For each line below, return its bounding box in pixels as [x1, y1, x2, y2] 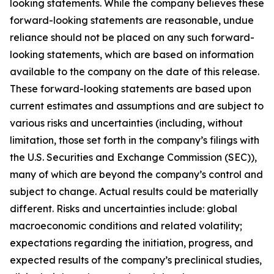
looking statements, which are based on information [10, 48, 254, 61]
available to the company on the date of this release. [10, 65, 259, 78]
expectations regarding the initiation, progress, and [10, 237, 253, 249]
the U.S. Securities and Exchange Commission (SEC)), [10, 151, 257, 163]
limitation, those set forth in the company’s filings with [10, 134, 259, 146]
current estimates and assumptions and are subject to [10, 100, 264, 112]
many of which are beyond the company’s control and [10, 168, 263, 180]
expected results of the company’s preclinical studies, [10, 254, 262, 266]
